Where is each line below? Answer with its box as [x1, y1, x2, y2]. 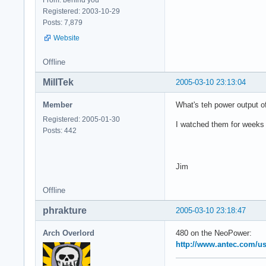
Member [43, 100, 72, 109]
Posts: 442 [43, 126, 77, 135]
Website [53, 33, 80, 42]
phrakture [43, 205, 87, 216]
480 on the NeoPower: [176, 228, 252, 237]
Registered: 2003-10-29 [43, 7, 120, 15]
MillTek [43, 77, 74, 87]
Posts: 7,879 [43, 18, 83, 27]
